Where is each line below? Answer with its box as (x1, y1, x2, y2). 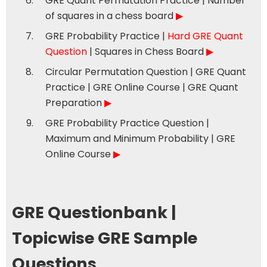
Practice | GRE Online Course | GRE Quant (45, 80, 238, 94)
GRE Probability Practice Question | (45, 116, 209, 130)
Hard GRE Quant (167, 29, 243, 43)
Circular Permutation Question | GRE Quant (45, 64, 246, 79)
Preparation (45, 95, 104, 110)
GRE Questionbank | (12, 201, 176, 223)
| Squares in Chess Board (87, 44, 206, 58)
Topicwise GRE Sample (12, 226, 197, 249)
